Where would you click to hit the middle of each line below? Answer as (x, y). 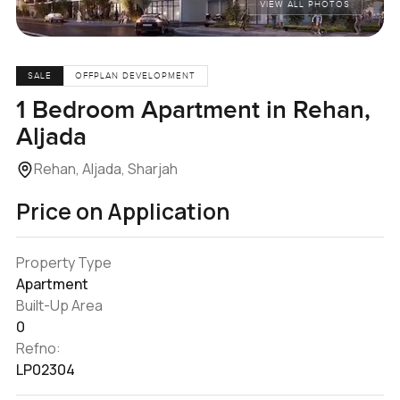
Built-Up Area (59, 305)
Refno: (38, 348)
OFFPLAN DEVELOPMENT (136, 76)
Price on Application (122, 211)
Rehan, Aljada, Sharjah (105, 168)
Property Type (63, 262)
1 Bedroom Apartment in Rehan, (193, 110)
